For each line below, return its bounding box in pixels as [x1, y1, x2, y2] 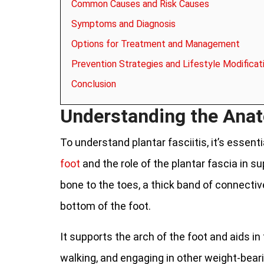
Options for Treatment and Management [71, 38, 240, 49]
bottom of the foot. [60, 200, 151, 212]
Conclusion [71, 78, 116, 90]
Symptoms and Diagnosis [71, 18, 176, 29]
